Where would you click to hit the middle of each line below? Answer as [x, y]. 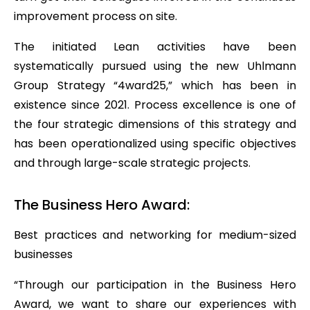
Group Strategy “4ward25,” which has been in [155, 85]
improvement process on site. [95, 16]
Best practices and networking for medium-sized [155, 235]
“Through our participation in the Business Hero [155, 284]
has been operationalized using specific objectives [155, 143]
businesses [43, 254]
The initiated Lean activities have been [155, 46]
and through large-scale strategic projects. [132, 163]
